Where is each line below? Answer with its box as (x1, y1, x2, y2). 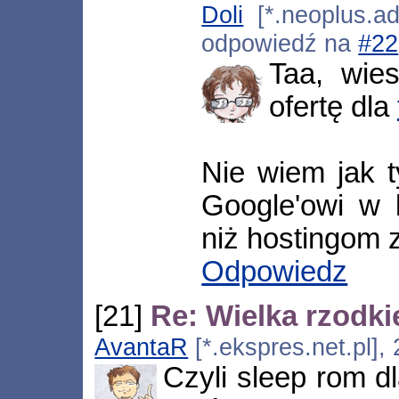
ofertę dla (268, 91, 397, 124)
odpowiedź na (201, 29, 359, 58)
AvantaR (94, 333, 189, 362)
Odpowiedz (201, 256, 348, 289)
